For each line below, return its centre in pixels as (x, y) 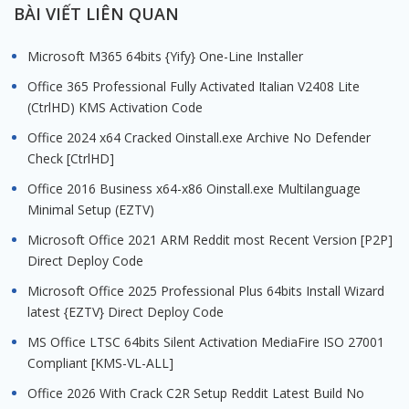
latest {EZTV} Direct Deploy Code (126, 312)
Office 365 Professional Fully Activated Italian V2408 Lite (194, 86)
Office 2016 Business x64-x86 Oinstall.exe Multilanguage (194, 189)
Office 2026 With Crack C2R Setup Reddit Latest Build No (196, 393)
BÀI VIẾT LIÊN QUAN (96, 14)
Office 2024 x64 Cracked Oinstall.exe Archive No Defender (199, 137)
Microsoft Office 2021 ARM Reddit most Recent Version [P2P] (210, 240)
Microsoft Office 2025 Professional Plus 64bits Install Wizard (206, 291)
